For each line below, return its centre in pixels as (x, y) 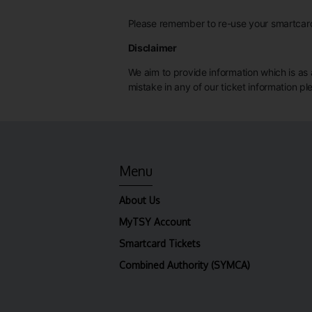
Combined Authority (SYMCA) (185, 265)
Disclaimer (152, 48)
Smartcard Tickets (160, 243)
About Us (140, 200)
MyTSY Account (155, 221)
